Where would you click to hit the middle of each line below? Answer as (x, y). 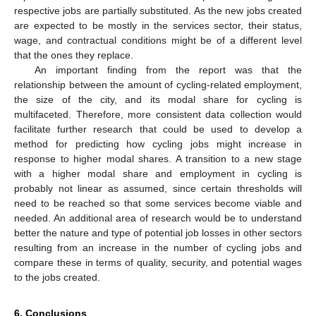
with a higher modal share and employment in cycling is (158, 173)
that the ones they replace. (74, 55)
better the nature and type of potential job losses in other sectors (158, 232)
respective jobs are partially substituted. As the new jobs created (158, 10)
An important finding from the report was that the (168, 69)
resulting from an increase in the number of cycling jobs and (158, 247)
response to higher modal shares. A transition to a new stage (158, 158)
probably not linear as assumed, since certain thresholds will (158, 188)
